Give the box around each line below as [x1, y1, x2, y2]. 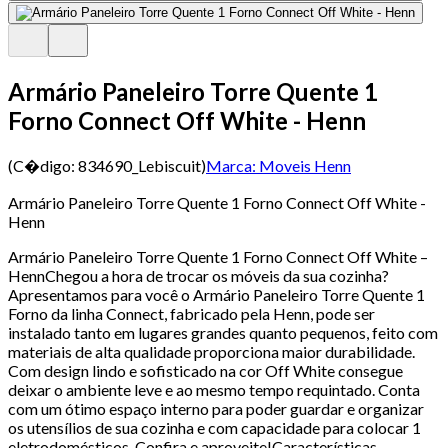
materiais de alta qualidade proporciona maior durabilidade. [8, 341, 415, 361]
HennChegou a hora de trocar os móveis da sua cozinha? [8, 265, 389, 285]
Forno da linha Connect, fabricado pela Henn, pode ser [8, 303, 375, 323]
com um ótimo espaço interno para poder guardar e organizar [8, 398, 424, 418]
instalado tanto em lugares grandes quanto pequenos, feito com [8, 322, 438, 342]
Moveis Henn [259, 155, 351, 175]
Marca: [206, 155, 256, 175]
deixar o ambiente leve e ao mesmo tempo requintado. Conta [8, 379, 420, 399]
